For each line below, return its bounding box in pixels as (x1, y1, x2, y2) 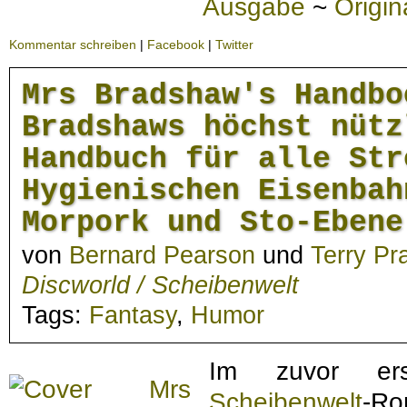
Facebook (147, 36, 204, 52)
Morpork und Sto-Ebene (22, 204, 403, 240)
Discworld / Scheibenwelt (22, 271, 299, 299)
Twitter (215, 36, 253, 52)
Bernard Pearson (69, 241, 255, 269)
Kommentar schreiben (9, 36, 136, 52)
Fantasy (89, 301, 176, 329)
